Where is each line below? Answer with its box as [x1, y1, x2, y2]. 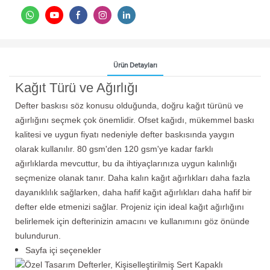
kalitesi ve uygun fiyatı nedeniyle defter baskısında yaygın [15, 129, 234, 139]
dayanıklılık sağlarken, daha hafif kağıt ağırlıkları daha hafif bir [15, 187, 252, 197]
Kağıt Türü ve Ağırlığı [15, 80, 138, 95]
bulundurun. [15, 230, 61, 240]
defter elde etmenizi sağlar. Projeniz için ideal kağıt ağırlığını [15, 201, 244, 212]
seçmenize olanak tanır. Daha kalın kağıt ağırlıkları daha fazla [15, 172, 250, 183]
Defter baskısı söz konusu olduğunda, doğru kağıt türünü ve [15, 100, 243, 110]
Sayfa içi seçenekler [25, 245, 101, 255]
